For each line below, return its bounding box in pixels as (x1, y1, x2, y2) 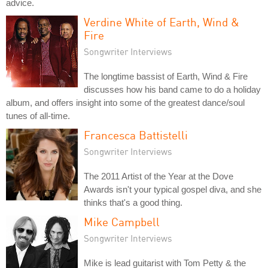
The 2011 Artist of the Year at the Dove (84, 170, 233, 181)
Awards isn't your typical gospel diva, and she (84, 184, 261, 194)
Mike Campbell (84, 214, 160, 229)
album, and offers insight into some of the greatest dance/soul (6, 97, 245, 108)
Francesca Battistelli (84, 127, 188, 142)
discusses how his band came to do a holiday (84, 84, 261, 95)
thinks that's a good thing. (84, 197, 182, 208)
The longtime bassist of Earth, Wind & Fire (84, 71, 248, 81)
